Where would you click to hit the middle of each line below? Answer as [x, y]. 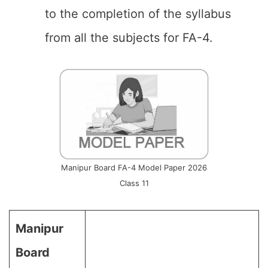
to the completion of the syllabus [138, 14]
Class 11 [134, 183]
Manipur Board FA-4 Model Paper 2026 [134, 167]
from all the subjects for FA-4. [129, 38]
